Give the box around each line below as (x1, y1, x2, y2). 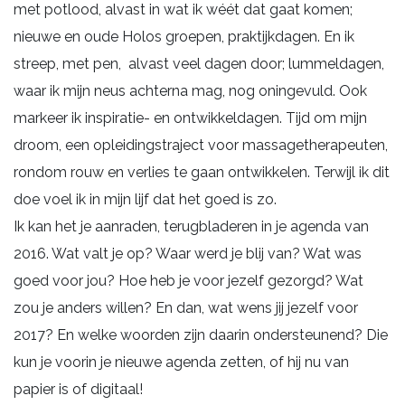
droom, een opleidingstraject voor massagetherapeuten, (14, 136, 388, 154)
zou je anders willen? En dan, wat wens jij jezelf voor (14, 298, 358, 316)
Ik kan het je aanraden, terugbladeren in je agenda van (14, 217, 369, 235)
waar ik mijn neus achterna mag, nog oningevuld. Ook (14, 81, 367, 99)
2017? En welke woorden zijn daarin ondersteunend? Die (14, 325, 388, 344)
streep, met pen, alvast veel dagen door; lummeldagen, (14, 54, 384, 72)
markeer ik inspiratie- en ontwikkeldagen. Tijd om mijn (14, 108, 367, 127)
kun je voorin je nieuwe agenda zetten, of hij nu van (14, 353, 349, 371)
